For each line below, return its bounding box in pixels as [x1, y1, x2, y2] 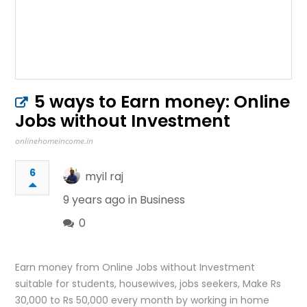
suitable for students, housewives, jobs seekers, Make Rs [15, 276, 282, 291]
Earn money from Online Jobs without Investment [15, 260, 256, 274]
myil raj [85, 168, 124, 184]
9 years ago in [63, 191, 140, 208]
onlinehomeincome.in [15, 134, 94, 147]
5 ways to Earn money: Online [34, 89, 291, 114]
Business [140, 191, 186, 208]
